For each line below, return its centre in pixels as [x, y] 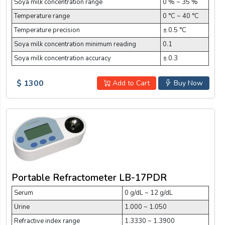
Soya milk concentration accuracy [63, 59]
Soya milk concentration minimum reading [75, 44]
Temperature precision [47, 30]
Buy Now [187, 83]
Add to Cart [130, 83]
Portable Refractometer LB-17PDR [89, 178]
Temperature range [42, 16]
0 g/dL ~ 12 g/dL [149, 193]
